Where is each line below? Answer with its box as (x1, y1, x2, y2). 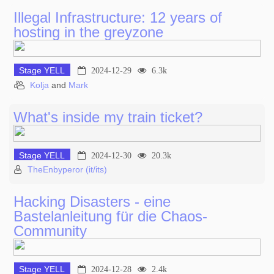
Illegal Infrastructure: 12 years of (13, 9, 222, 26)
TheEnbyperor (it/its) (28, 165, 107, 175)
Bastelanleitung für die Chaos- (13, 208, 207, 225)
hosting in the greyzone (13, 24, 163, 41)
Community (13, 223, 87, 240)
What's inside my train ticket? (13, 108, 202, 125)
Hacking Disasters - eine (13, 193, 171, 210)
